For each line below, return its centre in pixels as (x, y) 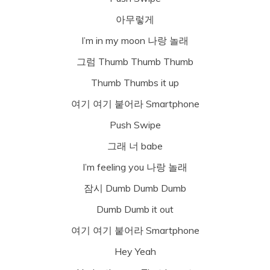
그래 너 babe (135, 146)
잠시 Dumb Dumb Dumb (135, 188)
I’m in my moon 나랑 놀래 (135, 40)
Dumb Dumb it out (135, 209)
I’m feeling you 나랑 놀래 (135, 167)
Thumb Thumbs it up (135, 82)
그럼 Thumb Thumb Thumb (135, 61)
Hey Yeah (135, 251)
